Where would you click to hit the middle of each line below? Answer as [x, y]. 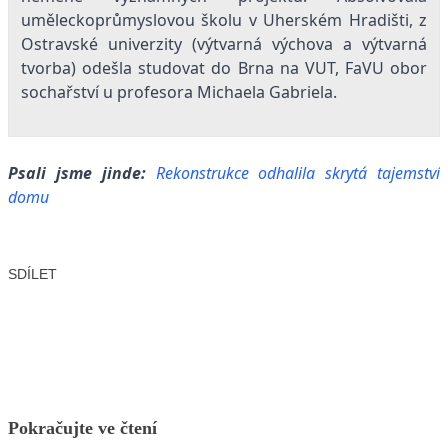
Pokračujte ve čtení [82, 427]
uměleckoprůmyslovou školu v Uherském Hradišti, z [224, 20]
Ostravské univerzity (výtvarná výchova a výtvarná [224, 44]
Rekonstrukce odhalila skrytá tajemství [298, 173]
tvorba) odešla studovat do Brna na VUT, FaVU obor [224, 68]
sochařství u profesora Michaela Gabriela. [179, 92]
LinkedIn [206, 303]
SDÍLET [32, 273]
